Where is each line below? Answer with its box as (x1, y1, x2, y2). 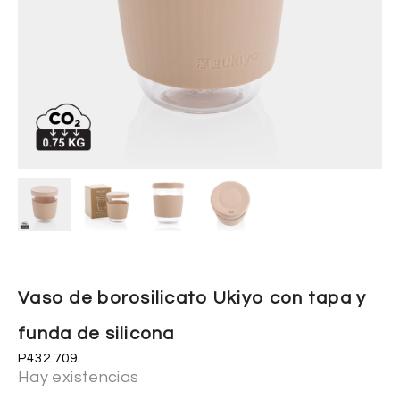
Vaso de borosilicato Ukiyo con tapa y (18, 288, 367, 307)
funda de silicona (18, 324, 175, 343)
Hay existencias (18, 368, 139, 386)
